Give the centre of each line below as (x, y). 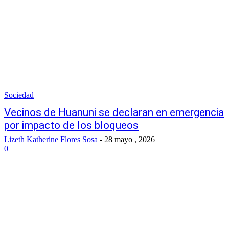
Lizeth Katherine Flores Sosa (51, 139)
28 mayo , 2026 (130, 139)
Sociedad (19, 95)
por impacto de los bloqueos (71, 125)
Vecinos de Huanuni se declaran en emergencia (114, 112)
